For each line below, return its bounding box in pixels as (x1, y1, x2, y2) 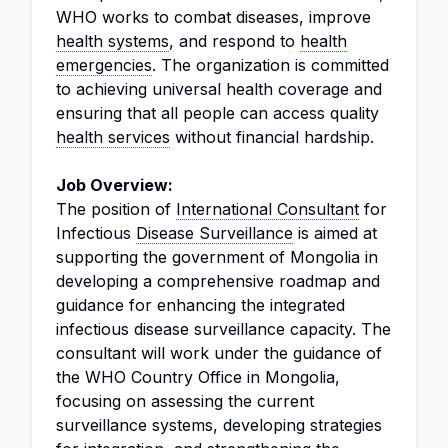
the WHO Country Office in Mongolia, (56, 367, 340, 387)
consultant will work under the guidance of (56, 343, 382, 363)
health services (56, 127, 170, 147)
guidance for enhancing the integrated (56, 295, 345, 315)
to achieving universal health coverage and (56, 79, 382, 99)
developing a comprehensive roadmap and (56, 271, 380, 291)
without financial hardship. (170, 127, 374, 147)
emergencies (56, 55, 152, 75)
